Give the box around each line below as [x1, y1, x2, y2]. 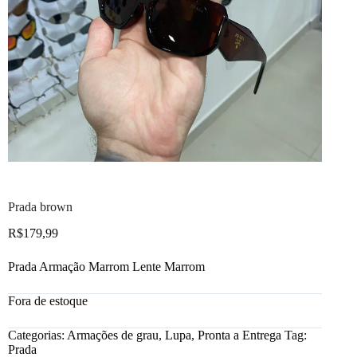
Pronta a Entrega [198, 328, 281, 342]
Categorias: [8, 328, 67, 342]
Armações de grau [67, 328, 159, 342]
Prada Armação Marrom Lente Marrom [8, 259, 205, 273]
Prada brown [8, 200, 73, 214]
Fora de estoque [8, 293, 88, 308]
